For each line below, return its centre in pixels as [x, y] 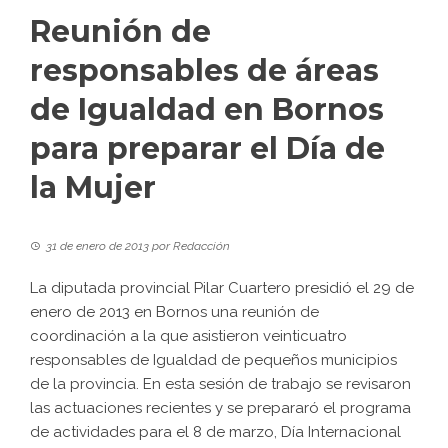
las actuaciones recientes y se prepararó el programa [220, 408]
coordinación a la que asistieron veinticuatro [188, 336]
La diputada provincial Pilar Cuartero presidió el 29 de [222, 288]
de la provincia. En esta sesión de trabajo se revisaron [220, 384]
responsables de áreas [204, 71]
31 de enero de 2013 [97, 246]
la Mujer [93, 188]
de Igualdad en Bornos [207, 110]
